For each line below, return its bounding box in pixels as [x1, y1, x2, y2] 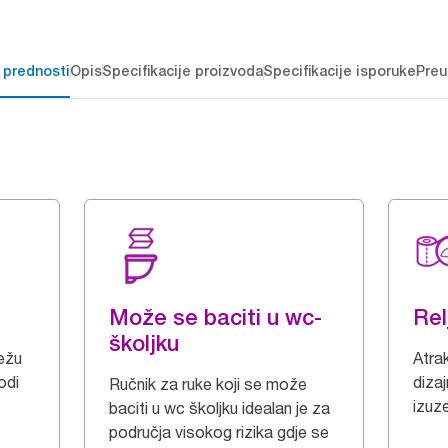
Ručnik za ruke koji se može [109, 374, 307, 394]
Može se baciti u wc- [109, 304, 322, 330]
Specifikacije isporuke [262, 63, 416, 79]
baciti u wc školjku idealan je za [109, 398, 330, 418]
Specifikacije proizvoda [101, 63, 263, 79]
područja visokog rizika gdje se [109, 422, 329, 442]
